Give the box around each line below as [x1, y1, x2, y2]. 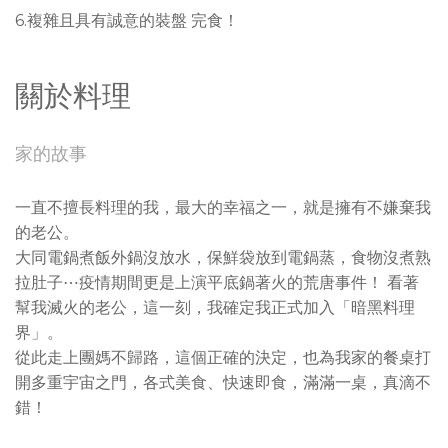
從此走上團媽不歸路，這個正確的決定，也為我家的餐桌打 [15, 348, 431, 368]
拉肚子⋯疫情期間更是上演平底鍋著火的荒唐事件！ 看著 [15, 273, 419, 293]
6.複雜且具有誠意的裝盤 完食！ [15, 11, 239, 31]
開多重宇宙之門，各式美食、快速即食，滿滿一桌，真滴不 [15, 373, 431, 393]
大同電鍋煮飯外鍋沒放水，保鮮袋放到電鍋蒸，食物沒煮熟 [15, 248, 431, 268]
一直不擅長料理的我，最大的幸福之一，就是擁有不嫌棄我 [15, 198, 431, 218]
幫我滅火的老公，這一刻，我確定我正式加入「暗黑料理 [15, 298, 415, 318]
